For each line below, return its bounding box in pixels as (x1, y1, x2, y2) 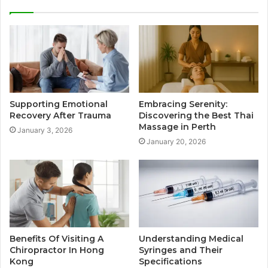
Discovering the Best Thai (139, 110, 254, 121)
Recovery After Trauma (10, 110, 111, 121)
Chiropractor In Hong (10, 244, 104, 255)
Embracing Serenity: (139, 99, 227, 110)
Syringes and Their (139, 244, 223, 255)
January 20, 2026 (147, 137, 206, 147)
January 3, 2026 (17, 126, 72, 135)
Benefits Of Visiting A (10, 233, 103, 244)
